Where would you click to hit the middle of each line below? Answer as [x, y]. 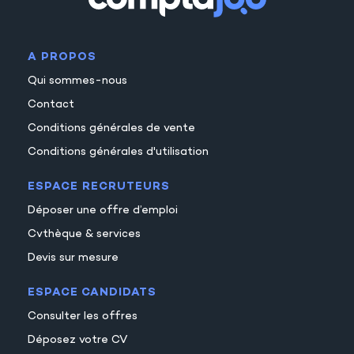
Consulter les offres [83, 316]
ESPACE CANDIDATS [92, 292]
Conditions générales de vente [111, 128]
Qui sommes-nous [77, 81]
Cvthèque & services [84, 234]
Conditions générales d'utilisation [118, 152]
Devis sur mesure [73, 258]
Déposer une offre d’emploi [103, 210]
